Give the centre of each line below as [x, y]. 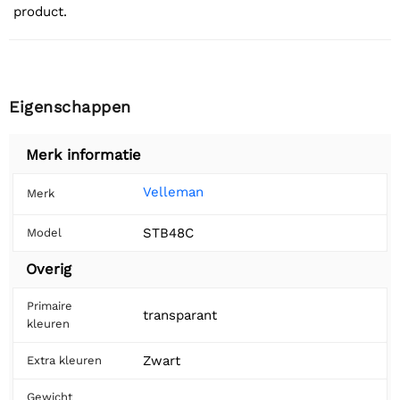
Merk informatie [83, 155]
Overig [49, 270]
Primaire [50, 306]
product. [40, 12]
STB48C [168, 233]
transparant [180, 316]
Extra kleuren [64, 361]
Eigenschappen [70, 107]
